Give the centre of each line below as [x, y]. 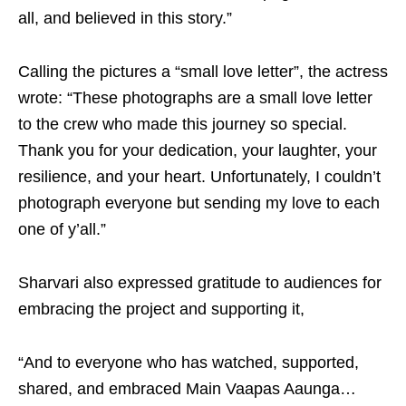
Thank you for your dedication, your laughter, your [198, 150]
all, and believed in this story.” [125, 18]
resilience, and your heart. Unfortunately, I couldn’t [199, 177]
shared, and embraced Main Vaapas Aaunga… [187, 389]
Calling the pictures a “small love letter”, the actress [203, 72]
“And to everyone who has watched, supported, [188, 362]
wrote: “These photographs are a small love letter [195, 98]
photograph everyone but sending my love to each [199, 203]
